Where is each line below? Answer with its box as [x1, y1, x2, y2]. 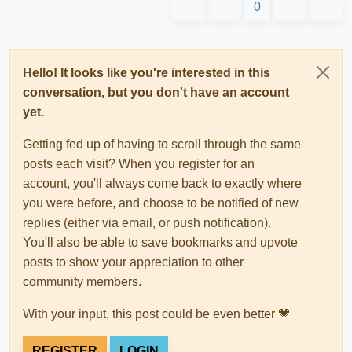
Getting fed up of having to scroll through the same [23, 137, 301, 151]
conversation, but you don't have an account [23, 85, 289, 99]
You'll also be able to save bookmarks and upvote [23, 235, 298, 249]
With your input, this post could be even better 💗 [23, 306, 291, 321]
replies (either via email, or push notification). [23, 215, 271, 229]
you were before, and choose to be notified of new [23, 196, 299, 210]
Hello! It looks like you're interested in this [23, 65, 270, 79]
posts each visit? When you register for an [23, 156, 255, 170]
